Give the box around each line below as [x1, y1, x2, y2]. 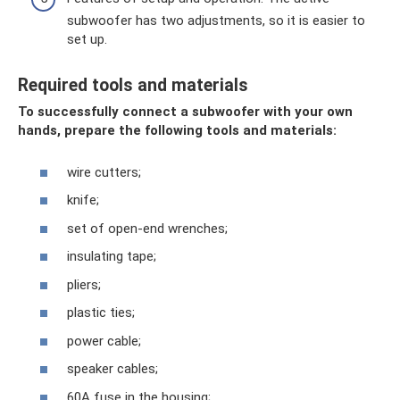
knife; [67, 192, 99, 209]
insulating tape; [67, 248, 156, 265]
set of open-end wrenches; [67, 220, 228, 237]
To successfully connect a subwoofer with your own [18, 104, 353, 121]
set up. [67, 31, 107, 48]
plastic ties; [67, 304, 135, 321]
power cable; [67, 332, 141, 349]
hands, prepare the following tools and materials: [18, 122, 337, 139]
